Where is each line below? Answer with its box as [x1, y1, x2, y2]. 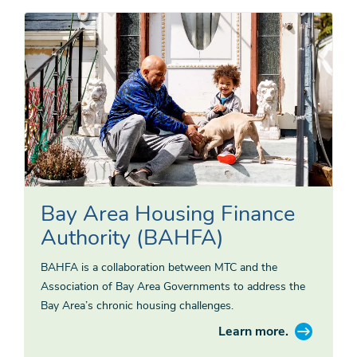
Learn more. [218, 322, 288, 340]
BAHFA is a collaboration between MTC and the [41, 259, 277, 275]
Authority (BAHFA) [41, 222, 224, 253]
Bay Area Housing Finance [41, 198, 295, 229]
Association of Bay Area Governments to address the [41, 278, 305, 294]
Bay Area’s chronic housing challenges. [41, 297, 233, 313]
